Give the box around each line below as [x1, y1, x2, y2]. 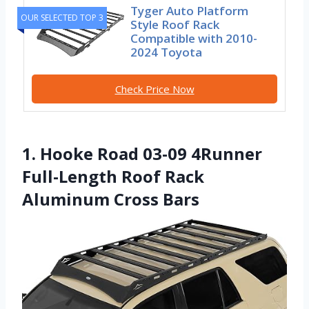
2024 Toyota [130, 44, 203, 61]
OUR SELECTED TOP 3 [21, 12, 103, 24]
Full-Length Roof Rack [22, 164, 204, 188]
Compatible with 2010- [130, 30, 258, 47]
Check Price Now [114, 82, 195, 97]
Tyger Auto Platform [130, 3, 249, 19]
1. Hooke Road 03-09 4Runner [22, 141, 262, 165]
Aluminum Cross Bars [22, 187, 199, 210]
